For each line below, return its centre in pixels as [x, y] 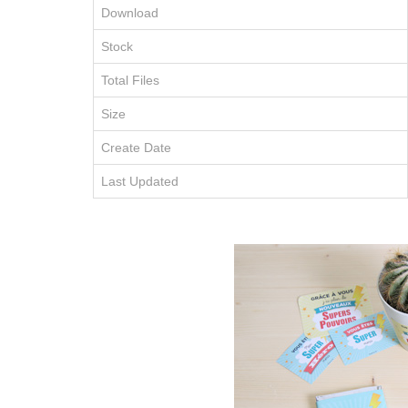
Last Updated [140, 181]
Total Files [130, 80]
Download [130, 13]
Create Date [136, 148]
